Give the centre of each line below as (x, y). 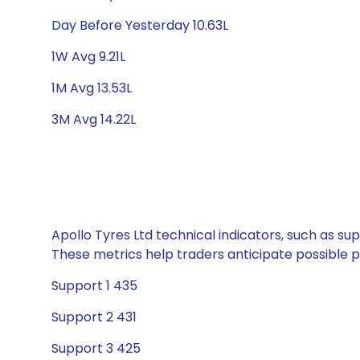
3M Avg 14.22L (94, 119)
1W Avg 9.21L (88, 57)
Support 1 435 (94, 286)
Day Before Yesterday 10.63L (140, 25)
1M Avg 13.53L (92, 88)
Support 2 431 (94, 317)
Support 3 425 (96, 348)
